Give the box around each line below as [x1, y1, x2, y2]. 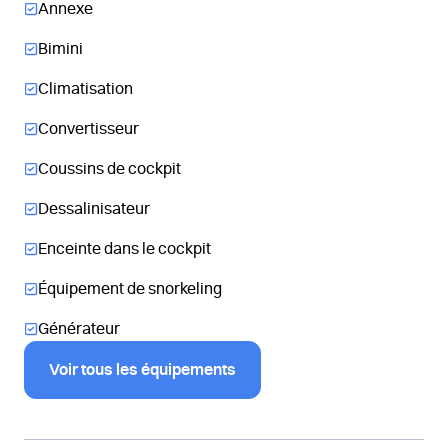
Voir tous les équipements [49, 362, 236, 378]
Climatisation [38, 81, 133, 97]
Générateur [38, 321, 120, 337]
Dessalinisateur [38, 201, 150, 217]
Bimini [38, 41, 83, 57]
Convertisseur [38, 121, 139, 137]
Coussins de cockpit [38, 161, 181, 177]
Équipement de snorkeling [38, 281, 222, 297]
